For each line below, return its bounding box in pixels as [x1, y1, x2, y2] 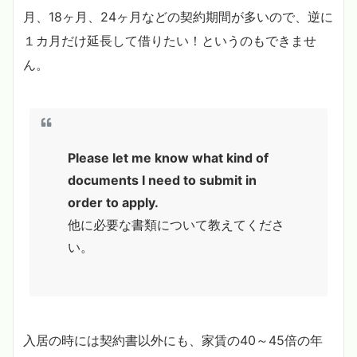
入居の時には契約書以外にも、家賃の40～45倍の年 [23, 331, 323, 348]
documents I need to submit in [68, 171, 257, 188]
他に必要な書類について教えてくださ [68, 216, 284, 233]
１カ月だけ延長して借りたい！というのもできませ [23, 32, 316, 49]
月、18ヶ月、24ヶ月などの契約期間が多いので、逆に [23, 8, 333, 25]
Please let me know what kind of [68, 149, 269, 166]
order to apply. [68, 194, 159, 210]
